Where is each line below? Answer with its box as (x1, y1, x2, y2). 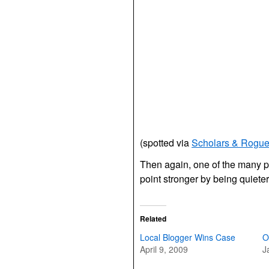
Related (140, 213, 166, 224)
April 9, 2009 (140, 243, 188, 255)
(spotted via (140, 136, 192, 150)
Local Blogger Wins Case (140, 231, 235, 243)
